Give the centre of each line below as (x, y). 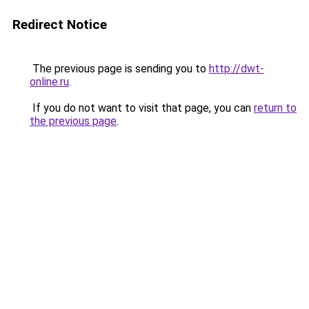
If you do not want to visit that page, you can (142, 108)
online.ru (49, 82)
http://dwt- (237, 69)
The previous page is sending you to (119, 69)
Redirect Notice (60, 24)
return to (275, 108)
